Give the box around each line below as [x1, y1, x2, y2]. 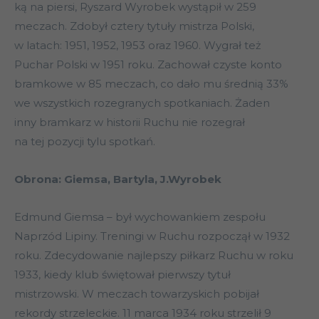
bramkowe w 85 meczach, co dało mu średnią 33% [14, 77, 288, 91]
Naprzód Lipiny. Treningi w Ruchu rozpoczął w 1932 [14, 229, 290, 244]
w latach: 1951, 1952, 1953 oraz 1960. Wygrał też [14, 38, 261, 53]
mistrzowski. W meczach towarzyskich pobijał [14, 287, 259, 301]
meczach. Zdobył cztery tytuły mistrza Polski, [14, 19, 254, 33]
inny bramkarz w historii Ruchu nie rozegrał [14, 115, 245, 130]
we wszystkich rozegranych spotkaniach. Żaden [14, 96, 270, 110]
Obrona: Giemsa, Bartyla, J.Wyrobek [14, 172, 224, 187]
